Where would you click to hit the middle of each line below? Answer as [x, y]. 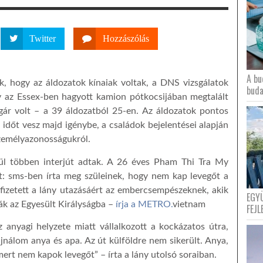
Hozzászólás [126, 38]
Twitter [43, 38]
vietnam [189, 204]
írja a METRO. [144, 204]
